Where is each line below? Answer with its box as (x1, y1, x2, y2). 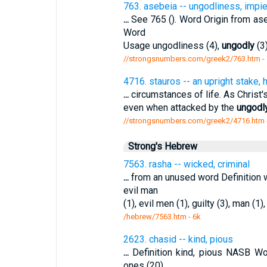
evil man (123, 185, 158, 196)
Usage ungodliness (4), (123, 40, 222, 51)
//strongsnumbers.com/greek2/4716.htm (123, 116, 265, 125)
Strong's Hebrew (128, 141, 197, 152)
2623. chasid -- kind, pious (123, 234, 233, 245)
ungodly (221, 40, 254, 51)
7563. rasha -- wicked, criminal (123, 159, 250, 170)
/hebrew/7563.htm (123, 212, 187, 221)
